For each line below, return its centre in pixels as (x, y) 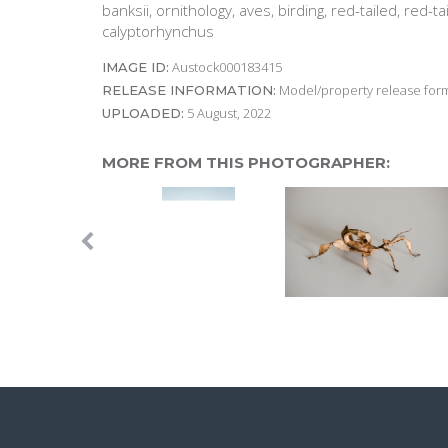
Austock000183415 (225, 67)
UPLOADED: (143, 113)
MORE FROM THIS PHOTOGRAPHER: (246, 163)
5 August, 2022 (227, 113)
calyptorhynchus (158, 31)
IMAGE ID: (135, 67)
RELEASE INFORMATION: (189, 90)
